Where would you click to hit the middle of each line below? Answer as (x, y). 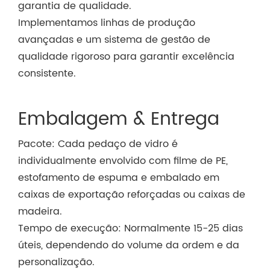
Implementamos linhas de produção (107, 23)
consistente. (47, 73)
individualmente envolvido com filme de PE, (123, 161)
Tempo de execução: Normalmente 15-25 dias (130, 228)
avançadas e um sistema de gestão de (114, 39)
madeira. (40, 211)
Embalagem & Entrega (119, 119)
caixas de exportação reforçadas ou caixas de (132, 194)
